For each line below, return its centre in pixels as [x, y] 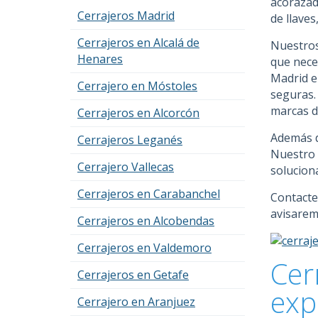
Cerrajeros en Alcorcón [138, 113]
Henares [100, 59]
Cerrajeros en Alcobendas [146, 221]
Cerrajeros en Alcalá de [138, 43]
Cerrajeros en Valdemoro [144, 248]
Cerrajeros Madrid [126, 16]
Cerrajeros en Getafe [133, 275]
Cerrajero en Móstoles [137, 86]
